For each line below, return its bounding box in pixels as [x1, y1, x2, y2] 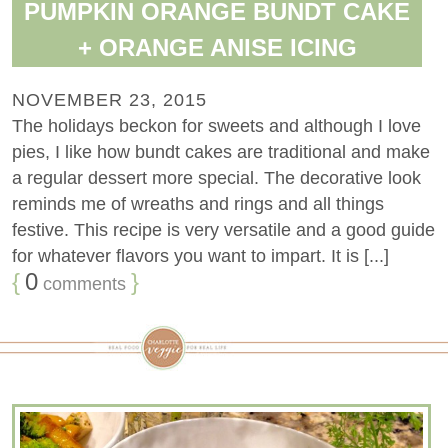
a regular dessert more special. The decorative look [12, 167, 421, 188]
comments [38, 273, 126, 294]
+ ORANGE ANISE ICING [77, 33, 357, 61]
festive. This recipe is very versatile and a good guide [12, 219, 435, 240]
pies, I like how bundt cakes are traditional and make [12, 141, 430, 162]
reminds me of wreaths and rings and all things [12, 193, 384, 214]
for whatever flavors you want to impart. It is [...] [12, 245, 389, 266]
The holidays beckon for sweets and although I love [12, 115, 421, 136]
